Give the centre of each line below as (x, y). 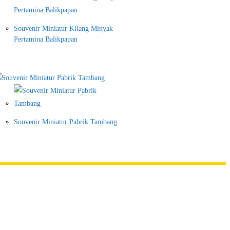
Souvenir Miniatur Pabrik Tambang (65, 122)
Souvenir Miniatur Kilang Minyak (63, 29)
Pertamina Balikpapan (46, 40)
